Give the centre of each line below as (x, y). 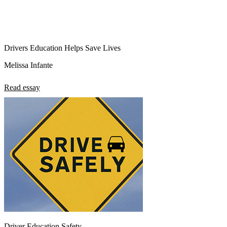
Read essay (22, 87)
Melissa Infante (28, 65)
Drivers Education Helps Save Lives (62, 48)
